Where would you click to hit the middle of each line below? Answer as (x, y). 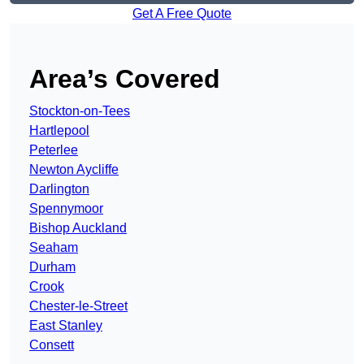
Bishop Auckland (78, 228)
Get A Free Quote (182, 14)
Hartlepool (59, 131)
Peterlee (54, 150)
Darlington (59, 189)
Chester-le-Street (78, 306)
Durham (52, 267)
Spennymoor (66, 209)
